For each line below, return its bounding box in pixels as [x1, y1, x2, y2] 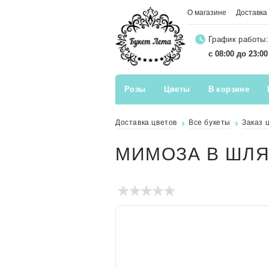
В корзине [208, 84, 250, 94]
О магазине [187, 8, 226, 17]
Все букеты [189, 118, 231, 127]
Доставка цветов [115, 118, 177, 127]
